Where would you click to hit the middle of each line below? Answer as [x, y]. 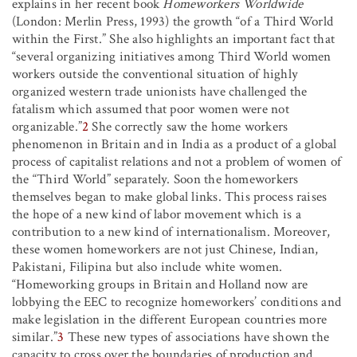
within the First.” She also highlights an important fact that [174, 39]
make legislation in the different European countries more [170, 319]
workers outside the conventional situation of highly [155, 74]
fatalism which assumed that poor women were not [151, 109]
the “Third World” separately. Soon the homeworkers [155, 179]
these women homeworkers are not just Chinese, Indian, [165, 249]
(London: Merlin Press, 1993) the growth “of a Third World [173, 21]
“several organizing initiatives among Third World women [172, 56]
